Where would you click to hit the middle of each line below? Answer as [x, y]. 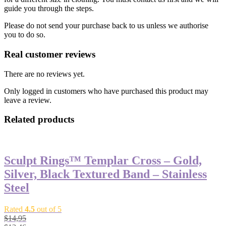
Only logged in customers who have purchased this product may [106, 91]
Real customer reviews [50, 54]
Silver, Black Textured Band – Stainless [105, 174]
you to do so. [25, 35]
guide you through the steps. [49, 9]
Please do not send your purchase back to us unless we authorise [106, 26]
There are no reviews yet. [44, 74]
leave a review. [28, 100]
